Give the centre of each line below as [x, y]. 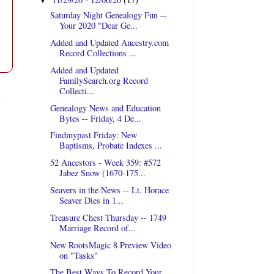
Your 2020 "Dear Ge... [98, 26]
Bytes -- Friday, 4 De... [100, 118]
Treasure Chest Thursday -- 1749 [108, 217]
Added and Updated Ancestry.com [109, 43]
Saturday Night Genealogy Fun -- [108, 15]
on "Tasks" [78, 255]
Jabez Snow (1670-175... [102, 173]
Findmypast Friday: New [93, 135]
